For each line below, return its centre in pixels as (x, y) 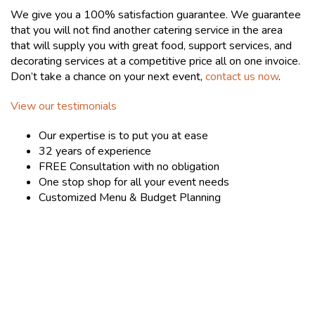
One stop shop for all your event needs (134, 182)
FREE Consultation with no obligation (129, 167)
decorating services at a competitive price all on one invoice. (155, 61)
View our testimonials (64, 106)
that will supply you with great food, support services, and (151, 46)
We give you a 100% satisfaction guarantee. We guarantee (156, 15)
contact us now (242, 77)
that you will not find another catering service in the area (147, 30)
